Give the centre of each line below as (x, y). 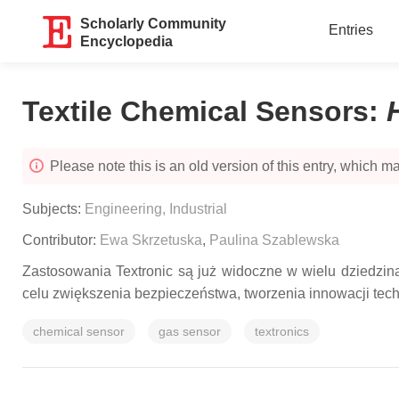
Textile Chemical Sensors (195, 111)
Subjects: (53, 209)
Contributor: (61, 240)
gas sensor (190, 331)
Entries (350, 30)
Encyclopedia (127, 41)
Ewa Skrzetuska (151, 240)
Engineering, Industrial (156, 209)
